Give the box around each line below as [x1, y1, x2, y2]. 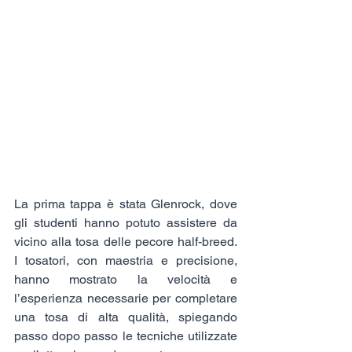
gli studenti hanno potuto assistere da [14, 214, 237, 230]
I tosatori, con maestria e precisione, [14, 252, 237, 268]
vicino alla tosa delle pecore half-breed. [14, 233, 237, 249]
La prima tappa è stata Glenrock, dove [14, 196, 237, 211]
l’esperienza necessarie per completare [14, 290, 237, 306]
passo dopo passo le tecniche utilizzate [14, 328, 237, 343]
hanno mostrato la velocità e [14, 271, 237, 287]
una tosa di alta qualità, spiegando [14, 309, 237, 324]
